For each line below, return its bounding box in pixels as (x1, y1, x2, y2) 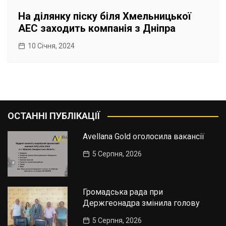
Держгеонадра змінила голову (83, 198, 200, 208)
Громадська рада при (83, 187, 163, 197)
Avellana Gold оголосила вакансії (83, 132, 205, 142)
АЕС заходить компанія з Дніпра (18, 22, 176, 35)
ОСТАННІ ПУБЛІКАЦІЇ (8, 110, 100, 122)
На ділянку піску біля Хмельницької (18, 10, 191, 23)
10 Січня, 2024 (28, 42, 75, 50)
